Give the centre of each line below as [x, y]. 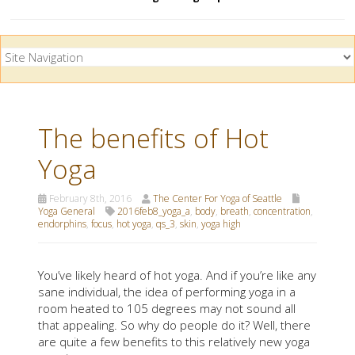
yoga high [221, 223]
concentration [282, 211]
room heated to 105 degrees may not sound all [167, 308]
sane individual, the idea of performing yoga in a [167, 291]
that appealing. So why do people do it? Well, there [174, 324]
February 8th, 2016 [89, 198]
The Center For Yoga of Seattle [218, 198]
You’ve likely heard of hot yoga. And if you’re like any [177, 275]
